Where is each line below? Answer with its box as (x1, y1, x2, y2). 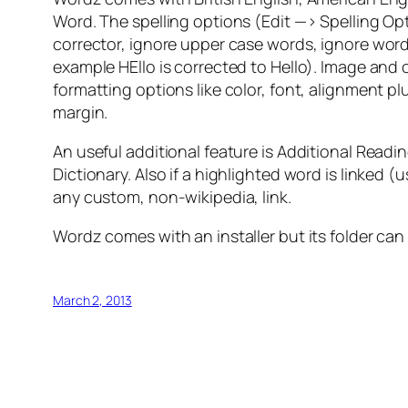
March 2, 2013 (53, 291, 132, 310)
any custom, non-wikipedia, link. (53, 186, 291, 209)
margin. (53, 101, 108, 124)
